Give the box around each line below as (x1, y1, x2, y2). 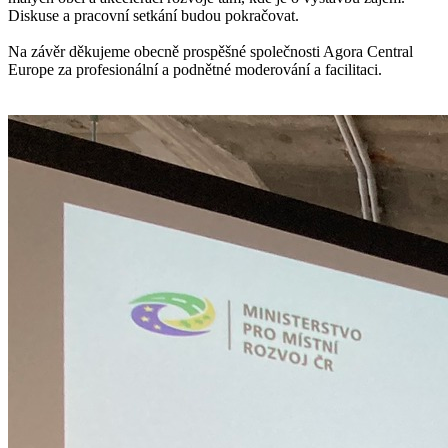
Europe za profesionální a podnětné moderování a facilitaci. (8, 61, 382, 79)
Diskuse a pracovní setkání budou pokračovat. (8, 7, 299, 25)
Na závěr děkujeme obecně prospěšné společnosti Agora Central (8, 43, 413, 61)
